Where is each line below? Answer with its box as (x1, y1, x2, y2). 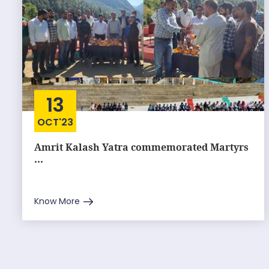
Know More (34, 195, 80, 207)
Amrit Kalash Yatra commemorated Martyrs (34, 141, 249, 154)
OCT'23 (37, 115, 73, 129)
